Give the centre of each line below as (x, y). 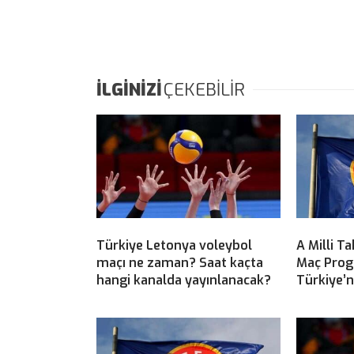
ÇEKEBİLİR (204, 90)
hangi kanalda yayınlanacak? (184, 281)
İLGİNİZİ (129, 90)
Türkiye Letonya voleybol (174, 246)
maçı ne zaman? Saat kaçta (180, 263)
